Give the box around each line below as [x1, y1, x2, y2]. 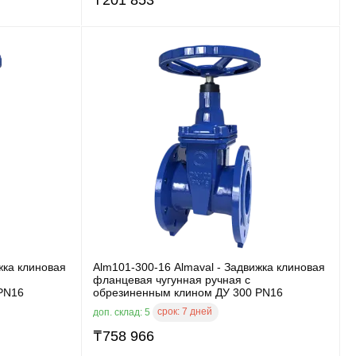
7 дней [182, 305, 212, 317]
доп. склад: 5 [93, 306, 153, 318]
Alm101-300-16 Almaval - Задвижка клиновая [93, 260, 325, 273]
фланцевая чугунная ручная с [93, 273, 250, 286]
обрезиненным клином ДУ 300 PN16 [93, 285, 283, 299]
